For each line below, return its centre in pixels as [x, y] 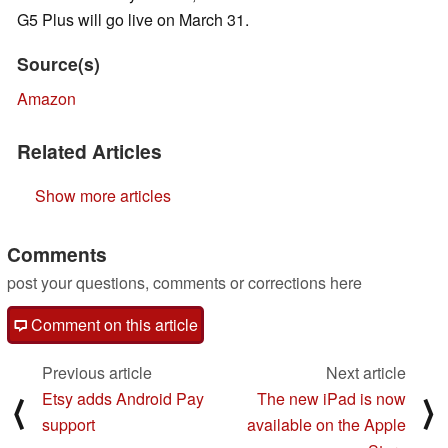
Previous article [97, 373]
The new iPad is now [331, 399]
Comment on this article [112, 325]
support [68, 425]
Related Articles [89, 151]
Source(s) [58, 64]
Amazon [46, 99]
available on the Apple [326, 425]
